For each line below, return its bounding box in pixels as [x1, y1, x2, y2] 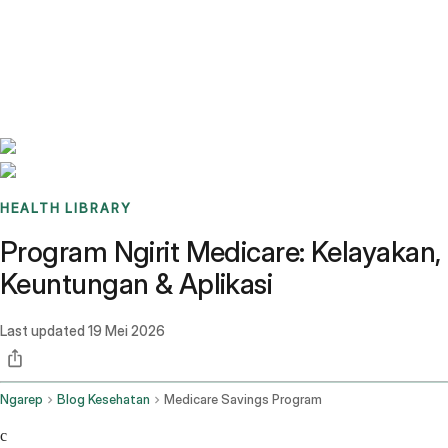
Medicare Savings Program [164, 392, 322, 408]
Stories [103, 16, 146, 34]
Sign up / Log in [49, 40, 152, 58]
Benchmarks [24, 16, 103, 34]
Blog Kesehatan [57, 392, 150, 408]
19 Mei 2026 [88, 322, 165, 340]
